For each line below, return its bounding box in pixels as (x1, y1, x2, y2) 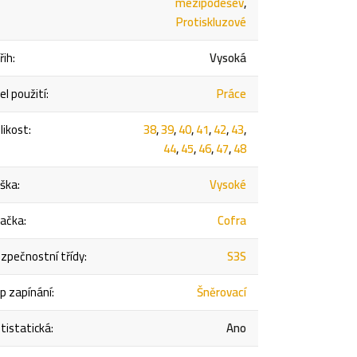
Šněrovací (197, 280, 247, 304)
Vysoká (210, 46, 247, 70)
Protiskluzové (176, 10, 247, 34)
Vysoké (210, 173, 247, 197)
